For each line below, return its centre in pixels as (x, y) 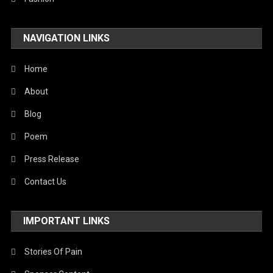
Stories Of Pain (54, 251)
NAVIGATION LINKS (67, 38)
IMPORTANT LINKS (67, 221)
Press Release (52, 159)
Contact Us (46, 181)
